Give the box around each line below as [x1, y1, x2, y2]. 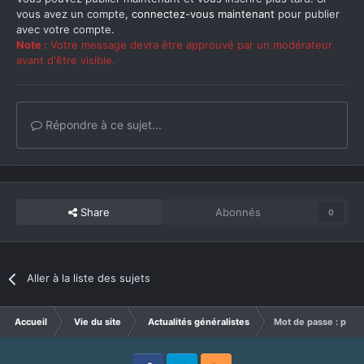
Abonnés [215, 206, 262, 219]
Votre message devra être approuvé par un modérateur [47, 38, 332, 52]
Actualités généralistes [148, 316, 249, 328]
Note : [16, 38, 47, 52]
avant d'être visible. [16, 54, 115, 67]
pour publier [275, 7, 340, 21]
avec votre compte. [16, 23, 115, 37]
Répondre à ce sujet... [42, 118, 162, 132]
